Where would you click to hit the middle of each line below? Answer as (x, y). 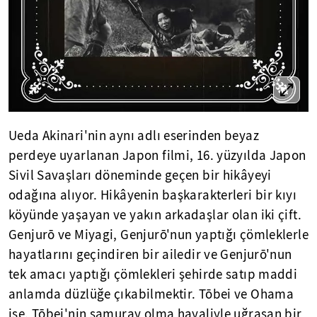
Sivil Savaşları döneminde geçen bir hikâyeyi (140, 176)
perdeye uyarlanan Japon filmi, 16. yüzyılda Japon (157, 156)
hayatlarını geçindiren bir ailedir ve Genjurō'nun (150, 255)
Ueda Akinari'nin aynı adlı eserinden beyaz (134, 136)
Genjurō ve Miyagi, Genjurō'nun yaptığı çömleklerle (159, 235)
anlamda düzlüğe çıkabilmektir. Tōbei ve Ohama (151, 295)
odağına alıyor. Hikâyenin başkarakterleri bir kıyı (153, 196)
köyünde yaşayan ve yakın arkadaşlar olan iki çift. (155, 215)
